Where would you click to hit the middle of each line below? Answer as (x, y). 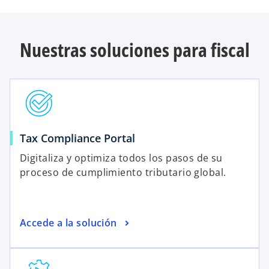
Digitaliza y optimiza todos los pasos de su (121, 158)
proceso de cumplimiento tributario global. (123, 173)
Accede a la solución (68, 222)
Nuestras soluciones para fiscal (134, 49)
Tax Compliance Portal (77, 138)
